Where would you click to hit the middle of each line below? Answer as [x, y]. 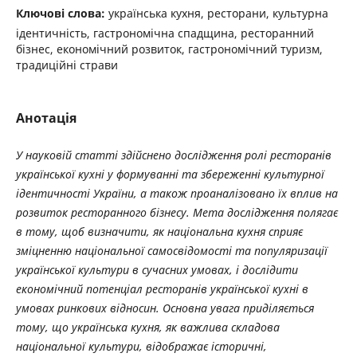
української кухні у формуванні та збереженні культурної [170, 174]
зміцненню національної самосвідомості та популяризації [171, 250]
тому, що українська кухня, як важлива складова [147, 327]
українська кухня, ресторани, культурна [218, 14]
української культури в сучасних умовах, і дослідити [157, 269]
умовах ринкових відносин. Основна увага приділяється [165, 308]
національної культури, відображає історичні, [141, 346]
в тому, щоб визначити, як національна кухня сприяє [159, 231]
